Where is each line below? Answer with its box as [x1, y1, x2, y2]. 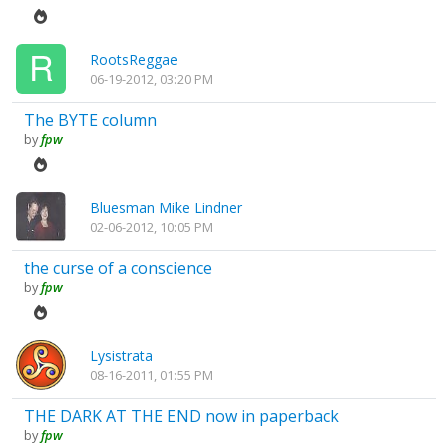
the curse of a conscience [24, 257, 212, 280]
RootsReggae [90, 49, 178, 69]
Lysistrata [90, 346, 153, 366]
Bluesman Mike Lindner [90, 198, 242, 218]
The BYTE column [24, 108, 157, 131]
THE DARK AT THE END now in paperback [24, 405, 339, 428]
